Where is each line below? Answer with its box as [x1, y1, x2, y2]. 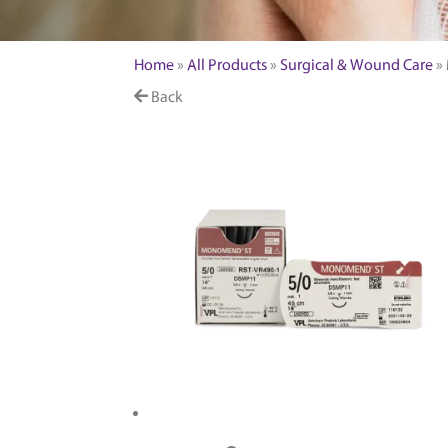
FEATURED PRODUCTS [154, 6, 307, 27]
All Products [187, 54, 268, 75]
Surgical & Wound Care [280, 54, 434, 75]
